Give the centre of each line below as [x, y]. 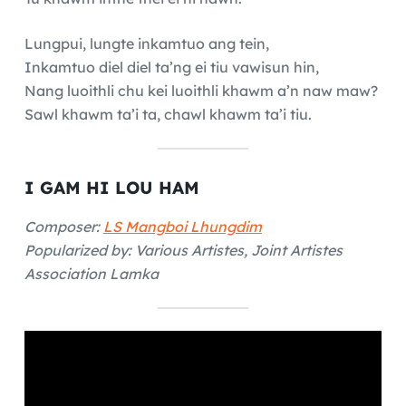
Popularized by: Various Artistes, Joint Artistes [183, 251]
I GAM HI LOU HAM [111, 188]
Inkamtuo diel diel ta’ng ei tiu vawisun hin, [171, 67]
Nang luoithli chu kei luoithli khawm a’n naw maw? [201, 90]
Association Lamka [91, 274]
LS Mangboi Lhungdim [182, 227]
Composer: [63, 227]
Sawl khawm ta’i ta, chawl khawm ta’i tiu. [168, 114]
